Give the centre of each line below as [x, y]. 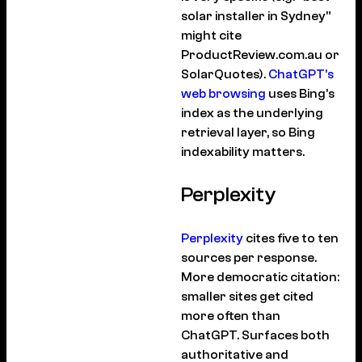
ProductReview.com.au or [260, 55]
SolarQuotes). [225, 75]
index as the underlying [252, 114]
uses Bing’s [300, 94]
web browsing [223, 94]
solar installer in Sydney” [256, 17]
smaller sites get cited [247, 297]
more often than [231, 316]
